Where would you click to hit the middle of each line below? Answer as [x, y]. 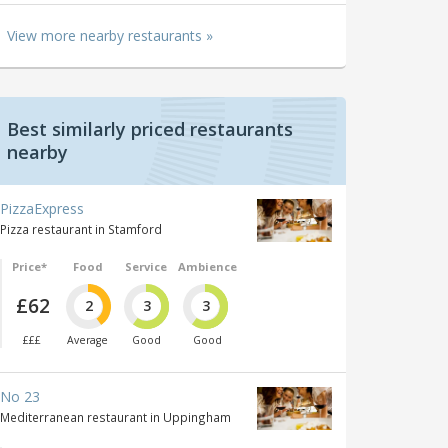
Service [146, 266]
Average [88, 340]
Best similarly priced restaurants [150, 128]
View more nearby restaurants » [110, 35]
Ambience [207, 266]
